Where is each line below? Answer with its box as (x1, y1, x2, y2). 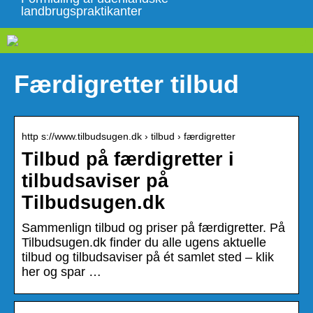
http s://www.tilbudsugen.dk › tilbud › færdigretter (22, 130, 235, 142)
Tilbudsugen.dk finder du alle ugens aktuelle (22, 235, 266, 249)
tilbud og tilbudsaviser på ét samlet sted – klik (22, 249, 274, 264)
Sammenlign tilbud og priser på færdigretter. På (22, 220, 285, 235)
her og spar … (22, 264, 101, 279)
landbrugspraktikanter (21, 3, 142, 18)
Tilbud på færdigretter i (22, 148, 234, 170)
